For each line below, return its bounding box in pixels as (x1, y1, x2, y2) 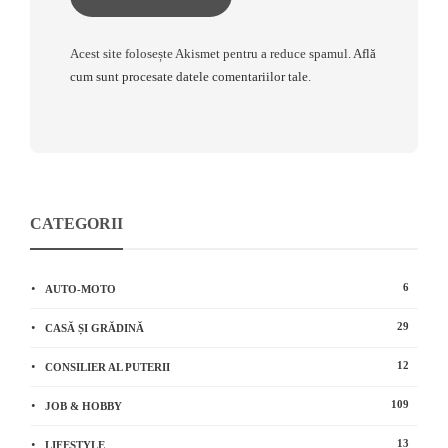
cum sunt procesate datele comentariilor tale (70, 68, 308, 84)
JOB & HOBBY (45, 399, 122, 412)
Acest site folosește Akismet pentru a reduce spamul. (70, 45, 353, 61)
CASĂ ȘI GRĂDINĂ (45, 321, 144, 334)
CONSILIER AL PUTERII (45, 360, 170, 373)
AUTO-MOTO (45, 282, 116, 295)
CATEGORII (30, 214, 123, 232)
